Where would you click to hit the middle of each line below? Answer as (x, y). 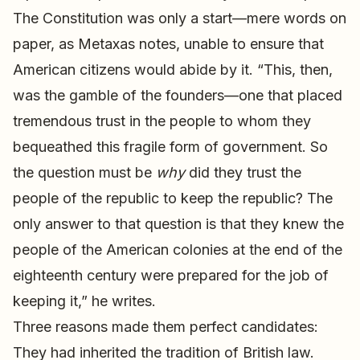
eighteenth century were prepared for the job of (171, 275)
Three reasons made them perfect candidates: (166, 326)
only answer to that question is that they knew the (178, 223)
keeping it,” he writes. (84, 301)
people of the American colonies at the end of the (178, 249)
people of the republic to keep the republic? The (173, 198)
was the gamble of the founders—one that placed (178, 95)
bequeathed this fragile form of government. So (170, 146)
